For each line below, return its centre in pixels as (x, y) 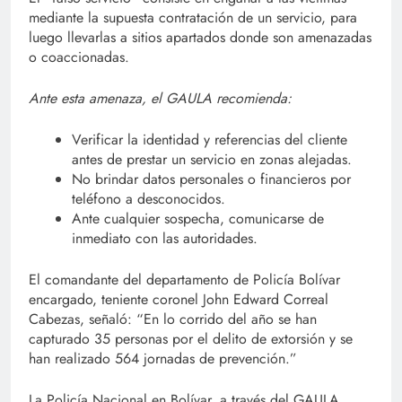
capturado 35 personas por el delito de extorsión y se (191, 338)
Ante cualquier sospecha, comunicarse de (198, 218)
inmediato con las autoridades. (165, 238)
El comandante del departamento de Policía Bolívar (184, 279)
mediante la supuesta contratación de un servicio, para (193, 17)
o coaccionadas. (79, 57)
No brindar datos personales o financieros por (211, 179)
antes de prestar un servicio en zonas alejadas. (212, 159)
